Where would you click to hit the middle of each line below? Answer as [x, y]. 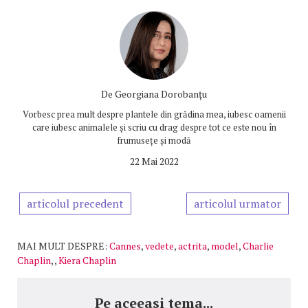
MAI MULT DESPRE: [62, 245]
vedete [159, 245]
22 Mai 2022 [154, 161]
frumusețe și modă [154, 140]
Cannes [125, 245]
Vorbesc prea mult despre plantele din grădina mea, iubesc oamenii [154, 114]
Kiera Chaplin [87, 260]
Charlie [258, 245]
